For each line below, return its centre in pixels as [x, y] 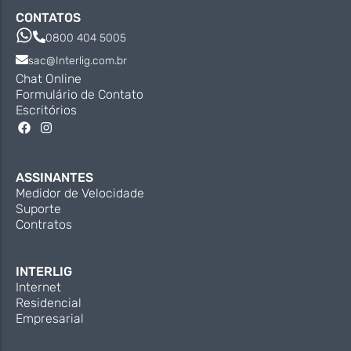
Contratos [44, 224]
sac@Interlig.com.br [78, 61]
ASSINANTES [54, 177]
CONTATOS [48, 18]
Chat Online [49, 79]
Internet [38, 287]
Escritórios [46, 110]
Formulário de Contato [80, 95]
